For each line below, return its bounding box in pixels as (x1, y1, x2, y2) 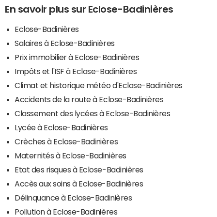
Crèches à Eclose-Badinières (15, 137, 118, 145)
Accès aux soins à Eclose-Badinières (15, 179, 143, 187)
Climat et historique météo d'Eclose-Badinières (15, 81, 183, 89)
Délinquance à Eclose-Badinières (15, 193, 132, 201)
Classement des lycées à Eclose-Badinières (15, 109, 170, 117)
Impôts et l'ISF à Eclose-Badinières (15, 67, 137, 75)
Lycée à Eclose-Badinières (15, 123, 108, 131)
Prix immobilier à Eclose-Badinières (15, 53, 139, 61)
